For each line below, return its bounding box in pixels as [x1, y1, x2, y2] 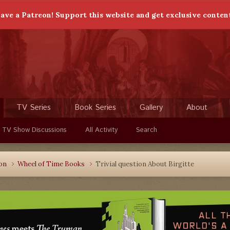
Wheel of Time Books [17, 160, 86, 168]
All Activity [85, 125, 118, 135]
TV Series [16, 102, 51, 113]
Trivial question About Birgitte [95, 160, 194, 168]
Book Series [74, 102, 116, 113]
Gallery [140, 102, 163, 113]
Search [136, 125, 157, 135]
